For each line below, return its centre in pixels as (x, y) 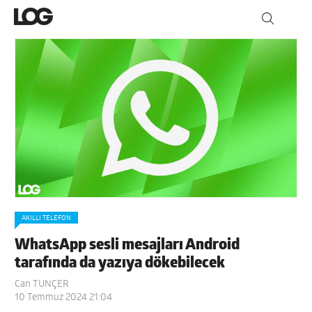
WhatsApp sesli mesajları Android (127, 245)
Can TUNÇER (42, 284)
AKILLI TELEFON (47, 218)
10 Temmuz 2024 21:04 (64, 297)
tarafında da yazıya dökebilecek (120, 263)
